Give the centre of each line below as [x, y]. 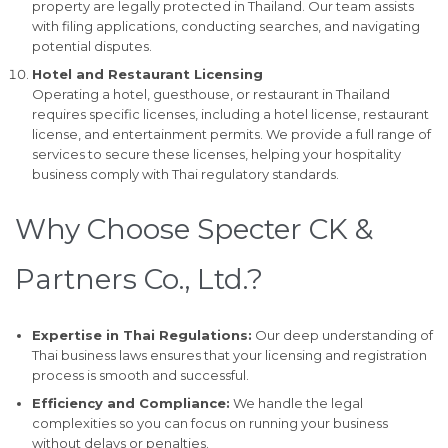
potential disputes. [91, 45]
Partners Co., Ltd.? [139, 279]
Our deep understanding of [342, 335]
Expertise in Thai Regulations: [141, 335]
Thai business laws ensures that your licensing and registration [229, 355]
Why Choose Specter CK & [194, 229]
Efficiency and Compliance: [130, 403]
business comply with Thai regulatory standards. [185, 173]
